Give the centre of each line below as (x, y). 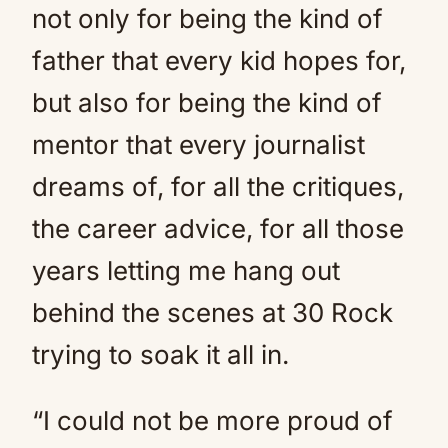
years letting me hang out (186, 270)
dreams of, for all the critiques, (218, 186)
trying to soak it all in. (160, 354)
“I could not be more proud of (212, 420)
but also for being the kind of (207, 102)
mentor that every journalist (198, 144)
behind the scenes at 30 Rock (212, 312)
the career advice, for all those (218, 228)
